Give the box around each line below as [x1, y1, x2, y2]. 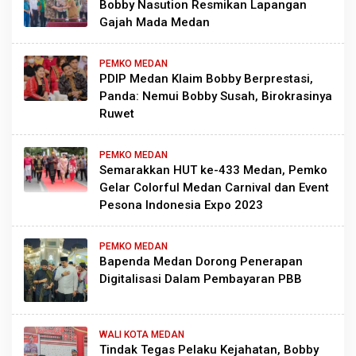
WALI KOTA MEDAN [99, 328, 184, 340]
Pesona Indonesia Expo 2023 [99, 197, 263, 212]
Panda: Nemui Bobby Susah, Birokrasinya [99, 88, 332, 103]
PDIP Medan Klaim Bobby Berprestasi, [99, 71, 313, 86]
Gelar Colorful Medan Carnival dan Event [99, 180, 329, 195]
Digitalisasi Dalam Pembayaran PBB [99, 271, 302, 286]
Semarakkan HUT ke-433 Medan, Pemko [99, 162, 327, 177]
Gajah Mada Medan [99, 14, 210, 29]
